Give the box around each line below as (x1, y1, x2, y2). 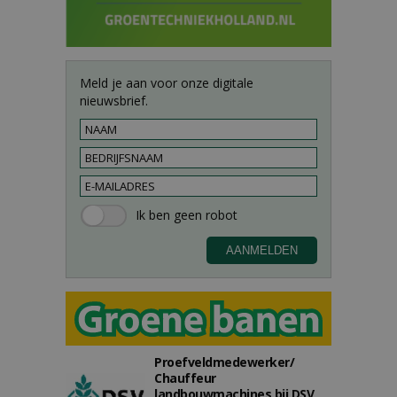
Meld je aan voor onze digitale (80, 74, 253, 91)
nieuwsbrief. (80, 92, 148, 109)
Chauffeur (154, 370, 216, 386)
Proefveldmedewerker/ (154, 354, 294, 370)
